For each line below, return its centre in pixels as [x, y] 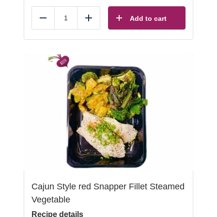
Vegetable [51, 200]
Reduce [56, 22]
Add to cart [148, 18]
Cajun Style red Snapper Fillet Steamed [108, 186]
